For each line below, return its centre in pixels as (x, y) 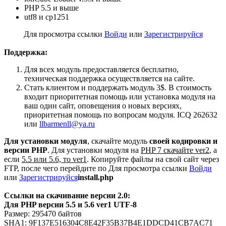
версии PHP (26, 150)
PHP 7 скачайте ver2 (175, 150)
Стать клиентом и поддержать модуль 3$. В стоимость (118, 88)
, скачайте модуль (118, 141)
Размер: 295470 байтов (43, 214)
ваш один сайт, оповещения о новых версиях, (103, 106)
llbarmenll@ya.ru (67, 124)
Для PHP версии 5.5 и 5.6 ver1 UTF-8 (70, 205)
